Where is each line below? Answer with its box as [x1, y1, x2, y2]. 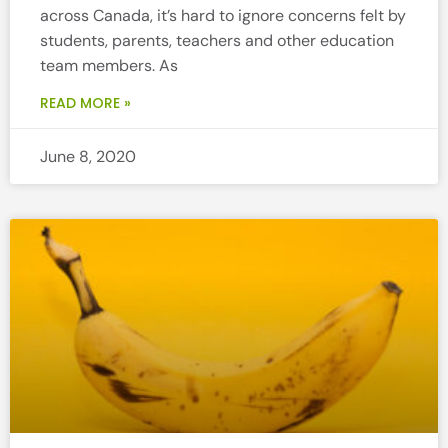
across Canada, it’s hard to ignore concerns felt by [40, 5, 406, 27]
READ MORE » [40, 93, 131, 114]
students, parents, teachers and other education [40, 30, 394, 52]
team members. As [40, 55, 178, 77]
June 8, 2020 [40, 146, 136, 168]
